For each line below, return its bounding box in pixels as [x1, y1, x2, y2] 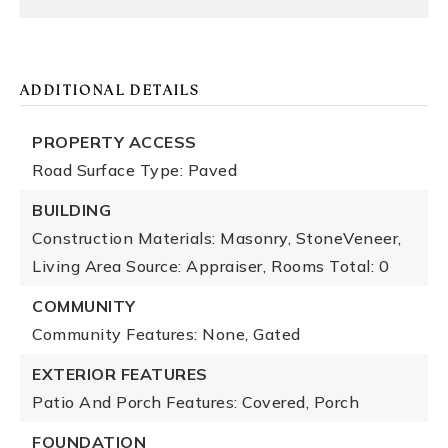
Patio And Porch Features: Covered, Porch [32, 392, 359, 412]
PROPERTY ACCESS [32, 132, 197, 152]
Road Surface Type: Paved [32, 160, 237, 180]
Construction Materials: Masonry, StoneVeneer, [32, 228, 402, 248]
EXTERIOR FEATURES [32, 364, 208, 384]
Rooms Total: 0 [271, 256, 389, 276]
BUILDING [32, 200, 111, 220]
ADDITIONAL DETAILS [20, 85, 200, 98]
